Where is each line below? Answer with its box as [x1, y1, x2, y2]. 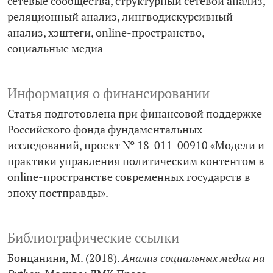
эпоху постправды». [7, 186, 108, 200]
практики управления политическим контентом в [7, 154, 264, 169]
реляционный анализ [7, 10, 117, 24]
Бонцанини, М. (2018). [7, 251, 122, 266]
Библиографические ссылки [7, 229, 179, 247]
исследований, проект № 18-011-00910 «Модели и [7, 138, 264, 153]
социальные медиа [7, 41, 103, 56]
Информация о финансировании [7, 85, 210, 102]
